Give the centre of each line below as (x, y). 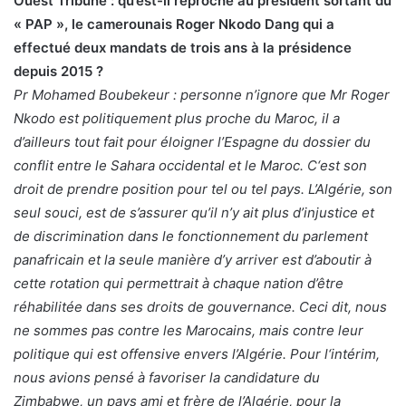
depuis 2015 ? (58, 71)
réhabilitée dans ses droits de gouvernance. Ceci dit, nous (200, 306)
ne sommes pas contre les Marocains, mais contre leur (188, 330)
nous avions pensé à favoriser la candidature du (167, 377)
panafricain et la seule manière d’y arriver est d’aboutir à (193, 259)
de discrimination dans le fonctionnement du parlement (191, 236)
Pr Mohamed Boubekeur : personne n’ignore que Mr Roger (202, 94)
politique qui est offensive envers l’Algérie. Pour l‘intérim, (197, 353)
